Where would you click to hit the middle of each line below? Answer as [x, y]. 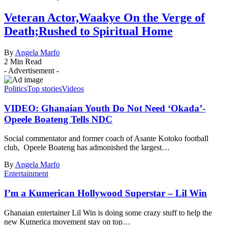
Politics [16, 88]
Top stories [44, 88]
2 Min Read [23, 61]
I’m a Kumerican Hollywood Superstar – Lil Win [105, 193]
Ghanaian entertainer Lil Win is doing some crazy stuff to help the [108, 212]
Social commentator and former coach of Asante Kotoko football [106, 139]
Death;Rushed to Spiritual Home [88, 31]
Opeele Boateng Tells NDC [58, 119]
